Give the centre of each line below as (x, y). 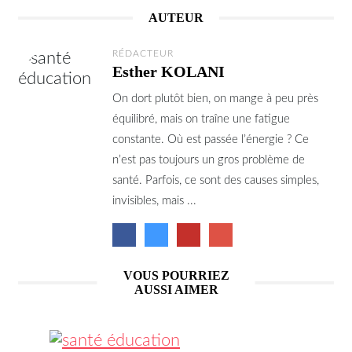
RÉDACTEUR (143, 53)
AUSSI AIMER (176, 289)
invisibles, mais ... (154, 200)
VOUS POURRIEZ (176, 275)
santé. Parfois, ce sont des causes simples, (216, 180)
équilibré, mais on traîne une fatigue (201, 119)
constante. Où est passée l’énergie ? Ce (211, 139)
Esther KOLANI (169, 71)
